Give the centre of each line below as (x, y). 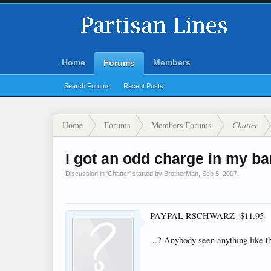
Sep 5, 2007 (220, 174)
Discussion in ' (87, 174)
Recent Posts (143, 86)
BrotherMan (181, 174)
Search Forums (87, 86)
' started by (147, 174)
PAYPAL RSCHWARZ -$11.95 (207, 216)
